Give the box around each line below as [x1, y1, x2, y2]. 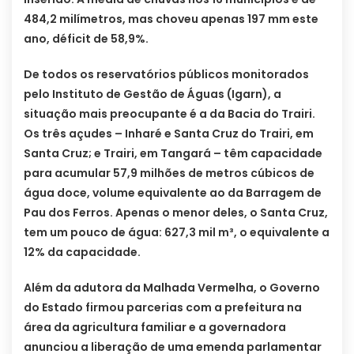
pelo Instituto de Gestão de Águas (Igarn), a [24, 86, 281, 103]
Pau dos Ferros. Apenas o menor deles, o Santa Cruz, [24, 205, 328, 221]
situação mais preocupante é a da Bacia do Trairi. [24, 106, 315, 122]
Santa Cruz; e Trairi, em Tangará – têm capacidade [24, 145, 322, 162]
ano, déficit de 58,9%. [24, 31, 149, 47]
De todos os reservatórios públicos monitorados [24, 66, 309, 83]
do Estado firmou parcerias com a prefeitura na [24, 299, 302, 316]
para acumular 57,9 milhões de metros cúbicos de [24, 165, 314, 182]
